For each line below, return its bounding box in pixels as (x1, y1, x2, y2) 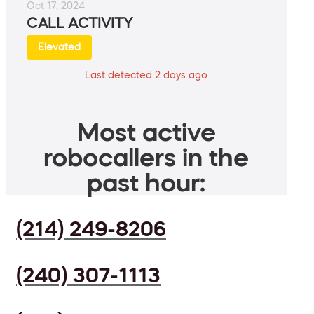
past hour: (87, 170, 205, 196)
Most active (76, 119, 216, 145)
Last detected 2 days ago (85, 70, 207, 81)
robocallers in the (43, 144, 249, 170)
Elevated (38, 42, 81, 53)
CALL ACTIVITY (27, 16, 132, 31)
